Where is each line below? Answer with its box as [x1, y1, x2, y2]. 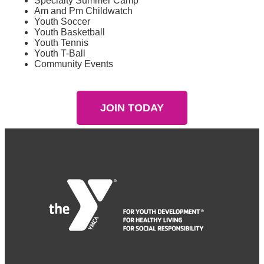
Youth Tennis [34, 38, 88, 48]
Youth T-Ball [34, 48, 85, 59]
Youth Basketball [34, 27, 105, 38]
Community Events [34, 59, 113, 70]
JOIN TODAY [100, 102, 164, 114]
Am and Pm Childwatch [34, 6, 133, 16]
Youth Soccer [34, 16, 90, 27]
